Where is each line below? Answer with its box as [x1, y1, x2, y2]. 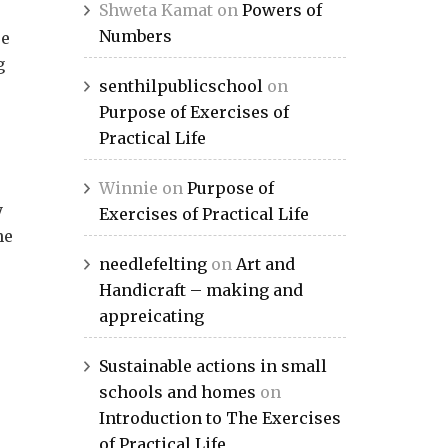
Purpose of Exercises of [98, 102, 289, 122]
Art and [235, 254, 295, 274]
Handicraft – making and [98, 280, 303, 300]
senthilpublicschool [98, 76, 263, 96]
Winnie [98, 178, 158, 198]
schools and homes [98, 382, 256, 402]
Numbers [98, 26, 172, 46]
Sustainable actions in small [98, 356, 327, 376]
